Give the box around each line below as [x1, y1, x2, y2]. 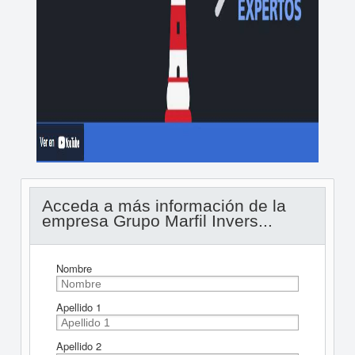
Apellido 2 [55, 338, 101, 353]
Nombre [55, 261, 92, 276]
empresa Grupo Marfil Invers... [41, 212, 273, 230]
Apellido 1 [55, 300, 101, 315]
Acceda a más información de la [41, 197, 286, 215]
